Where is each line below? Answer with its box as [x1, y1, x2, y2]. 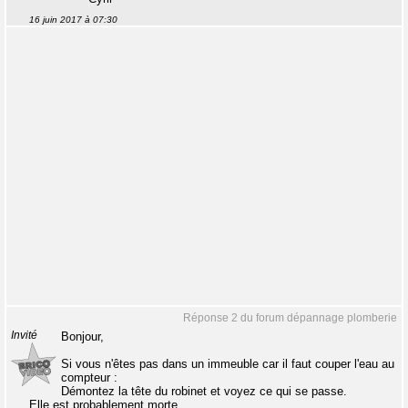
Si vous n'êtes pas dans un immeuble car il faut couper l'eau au [61, 357, 394, 371]
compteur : [61, 371, 117, 384]
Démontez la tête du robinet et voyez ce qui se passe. [61, 384, 347, 398]
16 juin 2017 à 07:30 [29, 15, 117, 25]
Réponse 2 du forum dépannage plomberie [183, 311, 397, 324]
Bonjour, [61, 330, 104, 343]
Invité [11, 330, 37, 341]
